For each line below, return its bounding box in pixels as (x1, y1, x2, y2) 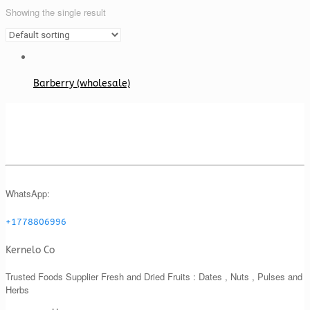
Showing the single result (6, 6, 106, 19)
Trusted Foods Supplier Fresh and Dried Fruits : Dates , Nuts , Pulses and (6, 270, 302, 284)
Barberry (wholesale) (33, 77, 130, 89)
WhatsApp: (6, 187, 50, 201)
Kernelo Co (6, 244, 55, 256)
